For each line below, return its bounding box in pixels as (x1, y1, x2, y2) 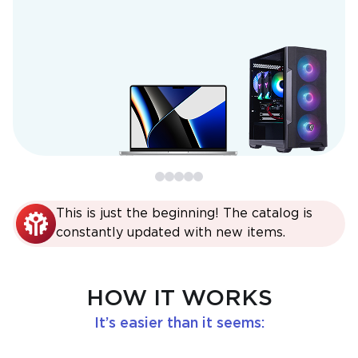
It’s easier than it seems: (93, 317, 265, 330)
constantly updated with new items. (56, 227, 285, 239)
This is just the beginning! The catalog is (56, 208, 312, 220)
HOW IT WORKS (86, 289, 272, 308)
